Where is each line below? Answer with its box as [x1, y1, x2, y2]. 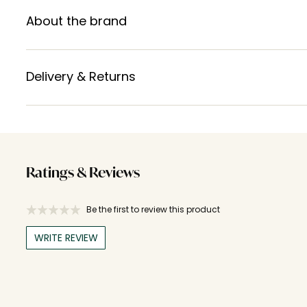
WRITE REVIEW [34, 230, 98, 245]
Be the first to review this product [86, 203, 220, 215]
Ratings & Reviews [26, 167, 140, 181]
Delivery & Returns [26, 67, 136, 85]
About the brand [26, 12, 127, 29]
